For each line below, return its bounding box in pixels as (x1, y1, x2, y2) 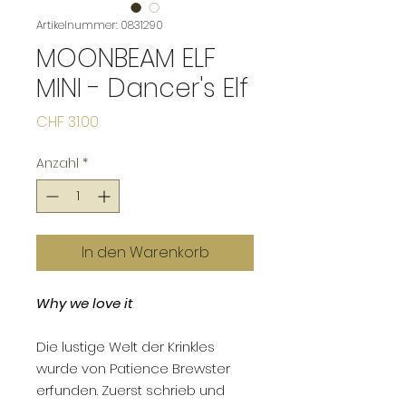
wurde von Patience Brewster (36, 359, 230, 379)
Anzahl (36, 154, 79, 173)
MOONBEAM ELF (36, 41, 216, 77)
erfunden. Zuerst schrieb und (36, 381, 225, 401)
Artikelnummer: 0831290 (36, 17, 163, 34)
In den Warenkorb (81, 242, 209, 264)
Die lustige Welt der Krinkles (36, 337, 215, 357)
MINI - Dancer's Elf (36, 71, 248, 107)
